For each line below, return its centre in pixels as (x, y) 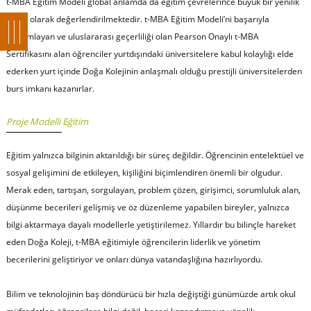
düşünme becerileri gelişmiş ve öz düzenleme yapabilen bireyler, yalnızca (148, 207)
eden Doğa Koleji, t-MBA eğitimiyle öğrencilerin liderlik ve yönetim (133, 242)
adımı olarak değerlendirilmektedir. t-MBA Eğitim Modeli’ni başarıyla (137, 19)
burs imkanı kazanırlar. (50, 88)
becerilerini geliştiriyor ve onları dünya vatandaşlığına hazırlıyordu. (134, 259)
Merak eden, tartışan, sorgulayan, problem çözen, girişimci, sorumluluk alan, (153, 190)
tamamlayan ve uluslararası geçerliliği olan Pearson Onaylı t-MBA (132, 36)
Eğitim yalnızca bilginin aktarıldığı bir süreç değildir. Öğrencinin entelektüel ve (155, 155)
